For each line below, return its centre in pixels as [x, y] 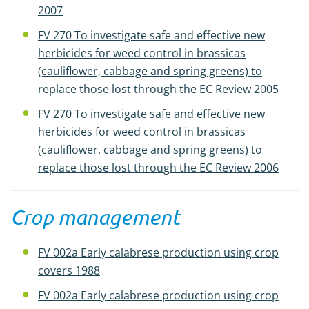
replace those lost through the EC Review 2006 [158, 168]
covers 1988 [69, 270]
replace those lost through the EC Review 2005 [158, 89]
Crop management [95, 217]
